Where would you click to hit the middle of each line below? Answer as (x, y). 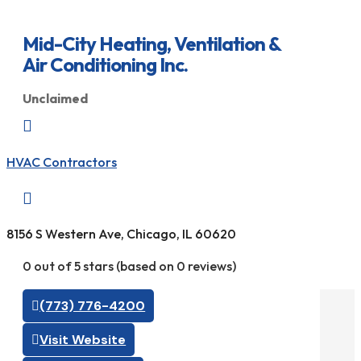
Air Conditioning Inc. (105, 64)
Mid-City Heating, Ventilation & (151, 43)
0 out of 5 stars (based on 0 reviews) (129, 266)
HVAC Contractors (62, 162)
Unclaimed (55, 99)
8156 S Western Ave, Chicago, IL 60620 (121, 234)
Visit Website (83, 340)
